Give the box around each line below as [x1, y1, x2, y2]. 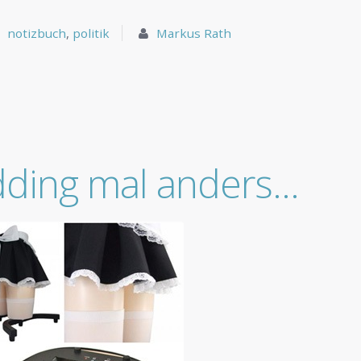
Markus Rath [156, 25, 232, 42]
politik [73, 25, 110, 42]
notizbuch [7, 25, 67, 42]
